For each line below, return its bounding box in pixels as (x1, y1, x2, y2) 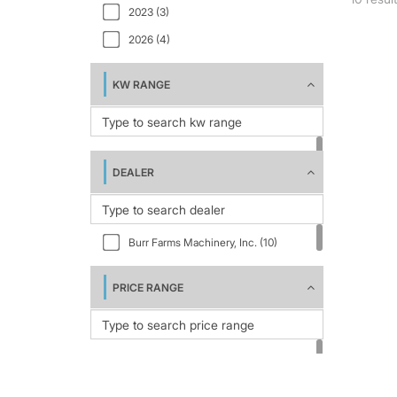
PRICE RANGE (113, 281, 183, 294)
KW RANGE (113, 78, 170, 91)
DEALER (113, 166, 154, 179)
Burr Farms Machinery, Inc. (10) (128, 236, 277, 249)
